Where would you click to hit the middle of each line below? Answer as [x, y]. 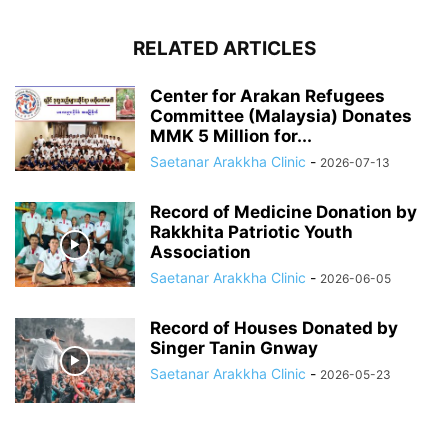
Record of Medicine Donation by [283, 212]
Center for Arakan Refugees [267, 96]
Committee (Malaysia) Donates [281, 116]
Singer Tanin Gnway [234, 348]
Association [200, 252]
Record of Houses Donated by [274, 328]
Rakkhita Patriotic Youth [251, 232]
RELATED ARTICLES [224, 49]
